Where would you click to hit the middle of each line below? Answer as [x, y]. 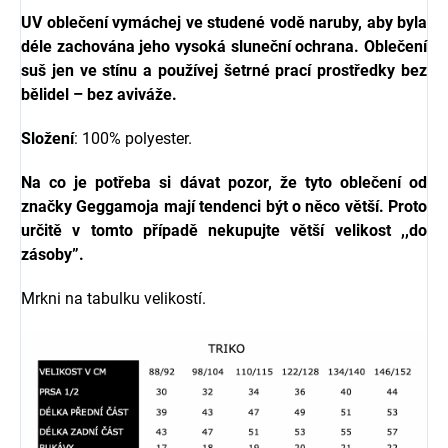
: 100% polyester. [135, 138]
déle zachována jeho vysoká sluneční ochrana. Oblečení [224, 46]
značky [49, 206]
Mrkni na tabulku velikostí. [113, 298]
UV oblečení [64, 22]
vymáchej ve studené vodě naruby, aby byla [267, 22]
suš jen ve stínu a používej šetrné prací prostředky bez [224, 70]
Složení [47, 138]
